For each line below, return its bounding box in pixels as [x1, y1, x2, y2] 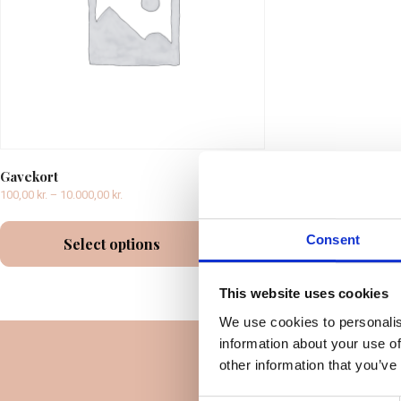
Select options [64, 234, 160, 253]
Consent [306, 231, 360, 247]
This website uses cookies [218, 286, 388, 302]
